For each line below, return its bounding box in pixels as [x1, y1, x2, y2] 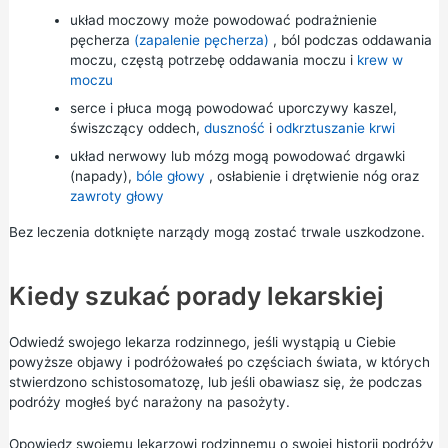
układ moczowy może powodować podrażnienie [69, 12, 377, 28]
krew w [356, 52, 403, 68]
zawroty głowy [69, 188, 164, 204]
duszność [203, 120, 265, 136]
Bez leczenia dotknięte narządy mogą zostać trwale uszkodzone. [8, 224, 425, 240]
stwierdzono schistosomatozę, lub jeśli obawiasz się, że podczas [8, 373, 422, 390]
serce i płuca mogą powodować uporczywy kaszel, [69, 100, 397, 116]
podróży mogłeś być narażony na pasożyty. [8, 393, 290, 410]
